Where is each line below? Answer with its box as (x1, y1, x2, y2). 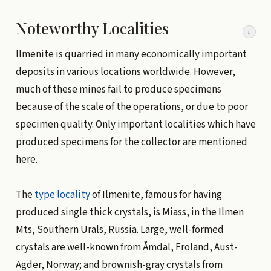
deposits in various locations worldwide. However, (15, 64, 235, 79)
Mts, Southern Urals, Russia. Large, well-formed (15, 222, 224, 237)
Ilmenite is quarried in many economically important (15, 47, 247, 62)
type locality (34, 187, 90, 202)
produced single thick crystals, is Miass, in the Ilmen (15, 204, 244, 220)
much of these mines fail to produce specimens (15, 82, 221, 97)
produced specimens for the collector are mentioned (15, 134, 247, 149)
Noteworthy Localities (15, 17, 169, 38)
